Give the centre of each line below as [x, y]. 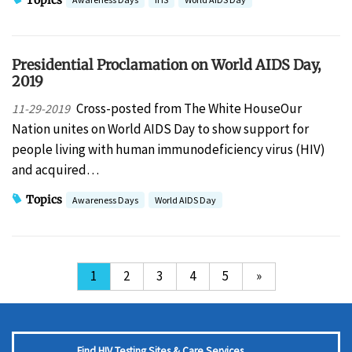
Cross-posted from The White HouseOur [189, 108]
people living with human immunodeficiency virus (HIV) [169, 149]
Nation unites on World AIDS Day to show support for [160, 128]
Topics [44, 200]
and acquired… [55, 169]
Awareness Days [105, 200]
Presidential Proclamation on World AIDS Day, [167, 65]
